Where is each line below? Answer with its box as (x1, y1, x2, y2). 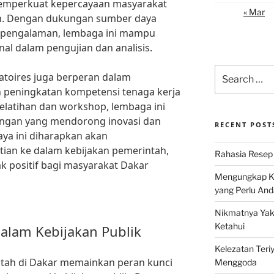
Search (213, 65, 243, 76)
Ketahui (214, 221, 245, 232)
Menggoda (214, 257, 257, 268)
